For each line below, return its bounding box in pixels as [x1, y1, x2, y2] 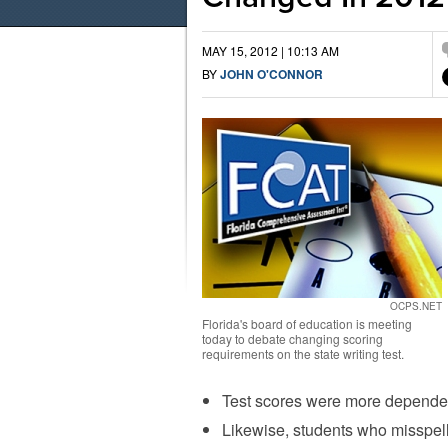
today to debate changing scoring [202, 330, 383, 347]
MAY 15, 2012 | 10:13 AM [202, 42, 339, 59]
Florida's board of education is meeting [202, 315, 412, 332]
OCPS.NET [390, 299, 442, 313]
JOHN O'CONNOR [220, 65, 323, 83]
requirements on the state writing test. [202, 345, 404, 362]
